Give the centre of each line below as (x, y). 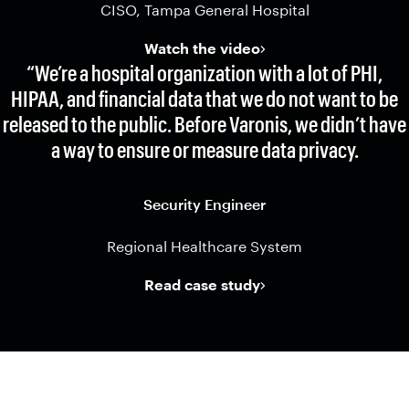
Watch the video (202, 48)
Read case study (202, 284)
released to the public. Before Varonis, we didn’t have (204, 124)
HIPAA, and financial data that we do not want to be (204, 98)
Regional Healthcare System (204, 246)
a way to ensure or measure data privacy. (204, 149)
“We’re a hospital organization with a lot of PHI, (204, 73)
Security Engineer (204, 204)
